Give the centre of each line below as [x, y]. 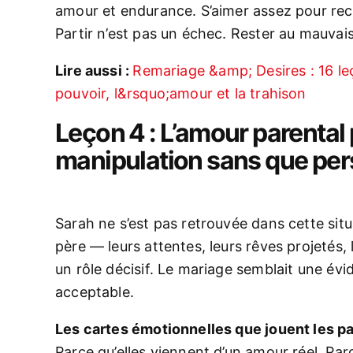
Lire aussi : [94, 71]
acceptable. [95, 292]
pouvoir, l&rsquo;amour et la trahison [181, 93]
